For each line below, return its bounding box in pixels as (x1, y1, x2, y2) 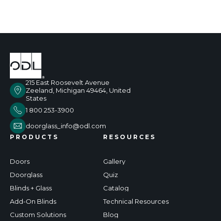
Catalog (103, 184, 129, 192)
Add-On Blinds (10, 197, 56, 205)
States (26, 94, 46, 102)
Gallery (103, 157, 125, 165)
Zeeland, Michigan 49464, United (26, 86, 131, 94)
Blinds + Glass (10, 184, 52, 192)
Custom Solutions (10, 211, 66, 219)
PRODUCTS (10, 133, 59, 141)
